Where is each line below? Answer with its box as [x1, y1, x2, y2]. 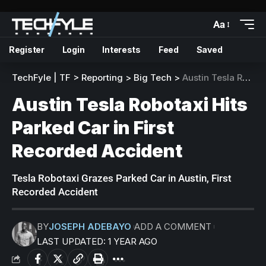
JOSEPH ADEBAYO [49, 221, 131, 232]
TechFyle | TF [12, 72, 71, 83]
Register [9, 45, 45, 55]
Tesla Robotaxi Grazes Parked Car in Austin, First [12, 172, 232, 184]
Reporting [81, 72, 123, 83]
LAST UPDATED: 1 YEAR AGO [37, 236, 157, 247]
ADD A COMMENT [134, 221, 211, 232]
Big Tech [134, 72, 172, 83]
